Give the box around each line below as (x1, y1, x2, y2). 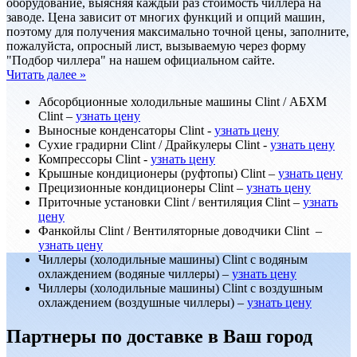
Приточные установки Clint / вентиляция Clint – (38, 194, 303, 209)
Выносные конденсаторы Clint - (38, 123, 214, 137)
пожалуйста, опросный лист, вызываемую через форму (6, 38, 306, 53)
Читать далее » (6, 67, 86, 81)
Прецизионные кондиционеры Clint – (38, 180, 246, 194)
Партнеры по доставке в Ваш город (6, 325, 312, 347)
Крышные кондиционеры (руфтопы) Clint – (38, 166, 278, 180)
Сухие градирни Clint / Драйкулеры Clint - (38, 137, 270, 151)
